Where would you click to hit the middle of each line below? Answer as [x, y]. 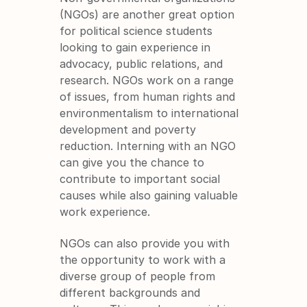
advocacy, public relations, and [142, 63]
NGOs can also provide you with [145, 243]
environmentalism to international [149, 113]
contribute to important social [140, 179]
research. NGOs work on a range [147, 80]
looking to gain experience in [135, 47]
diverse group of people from [138, 276]
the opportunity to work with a [143, 259]
